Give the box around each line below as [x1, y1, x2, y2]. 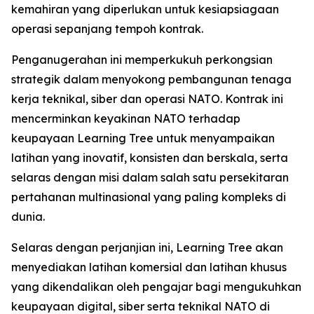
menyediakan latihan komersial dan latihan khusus [11, 260, 287, 274]
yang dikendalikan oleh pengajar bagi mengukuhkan [11, 280, 301, 294]
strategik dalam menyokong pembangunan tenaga [11, 72, 292, 86]
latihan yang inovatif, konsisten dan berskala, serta [11, 151, 288, 165]
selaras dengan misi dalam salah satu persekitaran [11, 170, 289, 184]
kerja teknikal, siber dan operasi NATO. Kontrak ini [11, 92, 283, 106]
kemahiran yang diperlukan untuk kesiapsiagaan [11, 2, 279, 16]
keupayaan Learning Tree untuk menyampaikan [11, 131, 275, 145]
